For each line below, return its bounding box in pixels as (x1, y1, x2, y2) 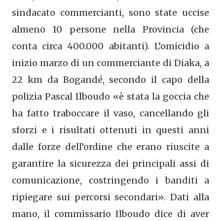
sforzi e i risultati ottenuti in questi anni (12, 124, 209, 136)
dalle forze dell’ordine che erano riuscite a (12, 141, 209, 152)
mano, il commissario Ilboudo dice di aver (12, 208, 209, 220)
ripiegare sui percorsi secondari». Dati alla (12, 191, 209, 203)
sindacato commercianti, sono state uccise (12, 6, 209, 18)
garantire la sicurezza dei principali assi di (12, 157, 209, 169)
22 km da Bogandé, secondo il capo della (12, 74, 209, 85)
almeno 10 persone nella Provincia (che (12, 23, 209, 35)
